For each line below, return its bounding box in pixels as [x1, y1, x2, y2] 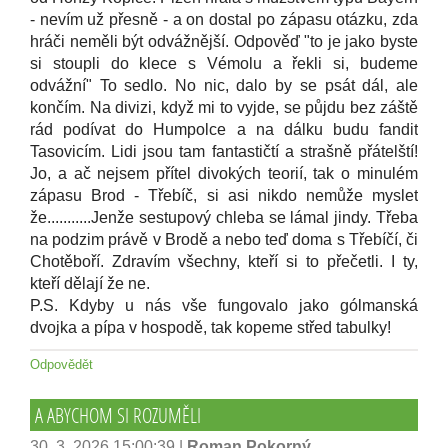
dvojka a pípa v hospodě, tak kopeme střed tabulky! [30, 319, 391, 336]
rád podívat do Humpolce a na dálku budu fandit [30, 121, 418, 138]
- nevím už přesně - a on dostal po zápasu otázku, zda [30, 11, 418, 28]
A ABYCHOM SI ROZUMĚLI [35, 402, 201, 428]
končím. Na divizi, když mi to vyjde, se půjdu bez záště [30, 99, 418, 116]
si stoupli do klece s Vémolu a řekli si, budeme [30, 55, 418, 72]
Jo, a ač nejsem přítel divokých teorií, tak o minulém [30, 165, 418, 182]
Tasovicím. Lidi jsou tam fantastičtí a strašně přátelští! [30, 143, 418, 160]
